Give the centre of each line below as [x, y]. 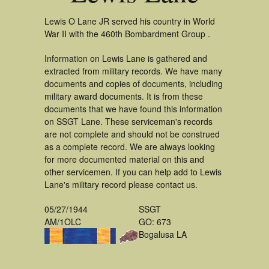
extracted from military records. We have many [133, 71]
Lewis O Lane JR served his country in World [130, 21]
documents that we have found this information [133, 109]
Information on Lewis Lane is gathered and [126, 58]
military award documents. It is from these [124, 96]
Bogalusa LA [163, 234]
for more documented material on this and [124, 159]
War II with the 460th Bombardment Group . [127, 34]
